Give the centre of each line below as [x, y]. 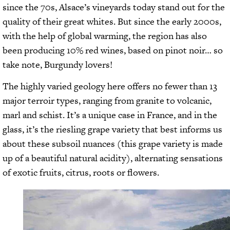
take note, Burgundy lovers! [57, 64]
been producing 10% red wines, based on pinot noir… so [113, 50]
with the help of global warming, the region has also [105, 35]
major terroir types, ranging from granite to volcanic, [107, 101]
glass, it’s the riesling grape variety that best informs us [112, 129]
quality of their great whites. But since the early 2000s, [112, 21]
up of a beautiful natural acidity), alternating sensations [113, 158]
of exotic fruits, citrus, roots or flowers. [81, 172]
